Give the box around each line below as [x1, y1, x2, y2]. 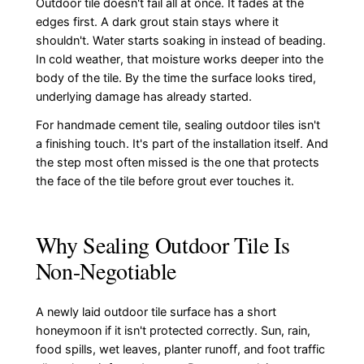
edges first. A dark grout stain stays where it [35, 15, 279, 30]
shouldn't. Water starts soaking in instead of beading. [35, 33, 326, 49]
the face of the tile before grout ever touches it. [35, 174, 294, 189]
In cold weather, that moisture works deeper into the [35, 52, 323, 67]
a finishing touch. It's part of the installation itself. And [35, 136, 328, 152]
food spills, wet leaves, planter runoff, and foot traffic [35, 342, 325, 357]
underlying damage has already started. [35, 89, 252, 105]
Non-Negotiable [35, 255, 177, 287]
